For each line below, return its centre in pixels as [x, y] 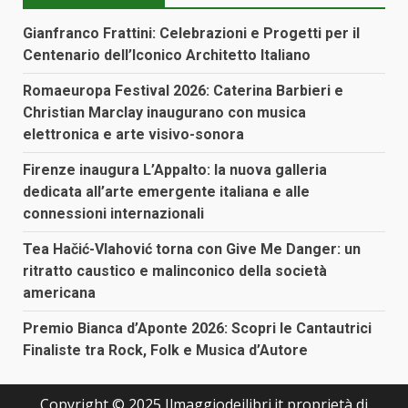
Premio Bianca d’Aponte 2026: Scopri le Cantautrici [197, 329]
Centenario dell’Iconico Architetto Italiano [167, 56]
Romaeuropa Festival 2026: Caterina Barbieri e [183, 91]
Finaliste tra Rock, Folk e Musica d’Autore [165, 351]
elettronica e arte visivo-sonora [133, 135]
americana [59, 293]
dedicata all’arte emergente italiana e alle [166, 192]
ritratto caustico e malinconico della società [175, 271]
